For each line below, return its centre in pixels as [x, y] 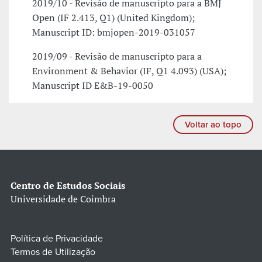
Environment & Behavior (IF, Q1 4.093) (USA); [129, 71]
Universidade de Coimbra [63, 199]
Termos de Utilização [53, 252]
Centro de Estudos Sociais [68, 186]
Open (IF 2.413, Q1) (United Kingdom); [113, 18]
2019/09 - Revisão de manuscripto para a [117, 56]
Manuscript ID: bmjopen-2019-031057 [114, 32]
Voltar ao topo [213, 125]
